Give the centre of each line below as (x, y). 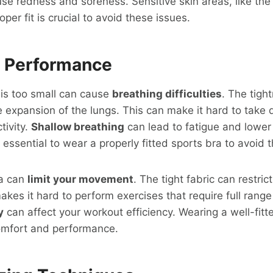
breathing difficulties (167, 94)
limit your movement (80, 179)
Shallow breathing (78, 126)
